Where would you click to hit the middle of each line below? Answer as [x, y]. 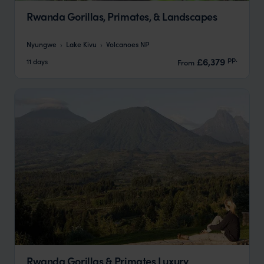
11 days [37, 61]
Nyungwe [42, 44]
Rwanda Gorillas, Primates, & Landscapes [122, 16]
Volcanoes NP [128, 44]
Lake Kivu [81, 44]
